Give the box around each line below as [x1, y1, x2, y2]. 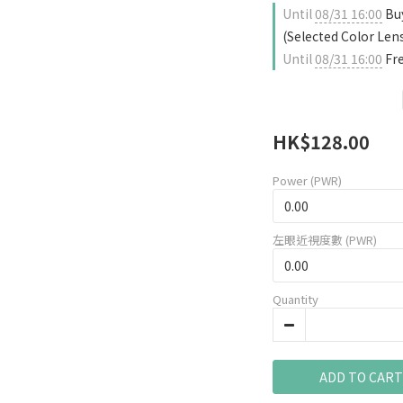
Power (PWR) [273, 172, 342, 189]
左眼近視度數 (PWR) [273, 231, 377, 248]
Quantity [273, 291, 318, 308]
